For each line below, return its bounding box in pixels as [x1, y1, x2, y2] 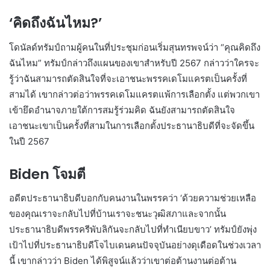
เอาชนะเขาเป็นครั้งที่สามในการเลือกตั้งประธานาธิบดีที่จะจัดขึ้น [9, 119, 254, 131]
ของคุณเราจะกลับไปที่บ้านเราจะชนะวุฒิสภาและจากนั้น [9, 208, 226, 220]
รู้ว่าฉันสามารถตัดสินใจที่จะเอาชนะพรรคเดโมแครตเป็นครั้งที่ [9, 72, 247, 84]
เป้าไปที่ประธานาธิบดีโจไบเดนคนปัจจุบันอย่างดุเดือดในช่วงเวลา [9, 239, 261, 251]
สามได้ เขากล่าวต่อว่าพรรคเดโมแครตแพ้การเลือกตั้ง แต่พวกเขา [9, 88, 260, 100]
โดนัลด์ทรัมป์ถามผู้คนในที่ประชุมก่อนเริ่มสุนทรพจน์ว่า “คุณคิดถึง [9, 41, 260, 53]
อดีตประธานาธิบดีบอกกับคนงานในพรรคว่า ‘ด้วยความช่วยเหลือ [9, 192, 256, 204]
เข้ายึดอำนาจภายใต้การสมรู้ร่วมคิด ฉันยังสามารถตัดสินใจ [9, 104, 235, 116]
